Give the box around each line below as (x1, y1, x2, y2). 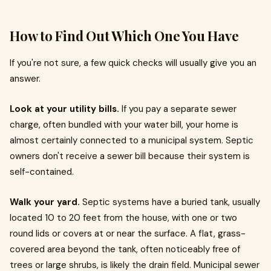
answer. (10, 73, 41, 85)
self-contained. (10, 166, 74, 178)
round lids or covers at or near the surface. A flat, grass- (10, 227, 246, 240)
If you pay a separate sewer (119, 103, 237, 115)
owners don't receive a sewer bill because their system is (10, 150, 250, 162)
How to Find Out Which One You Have (10, 27, 239, 45)
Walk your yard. (10, 196, 80, 208)
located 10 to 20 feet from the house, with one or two (10, 212, 237, 224)
